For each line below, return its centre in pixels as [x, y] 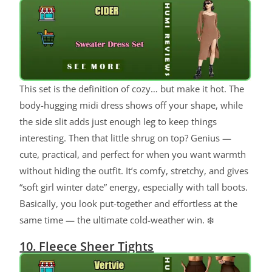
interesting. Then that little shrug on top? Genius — [126, 138]
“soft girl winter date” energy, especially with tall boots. [134, 187]
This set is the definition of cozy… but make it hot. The [132, 89]
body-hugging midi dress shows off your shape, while [131, 105]
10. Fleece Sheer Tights [87, 246]
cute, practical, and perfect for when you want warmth [133, 155]
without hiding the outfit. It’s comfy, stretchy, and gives [134, 171]
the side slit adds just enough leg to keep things [118, 122]
